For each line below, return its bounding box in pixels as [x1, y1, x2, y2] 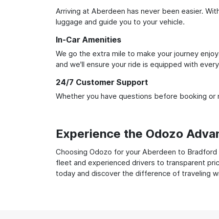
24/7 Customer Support [56, 77, 148, 87]
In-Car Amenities [56, 34, 121, 44]
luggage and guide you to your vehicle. [56, 17, 185, 26]
